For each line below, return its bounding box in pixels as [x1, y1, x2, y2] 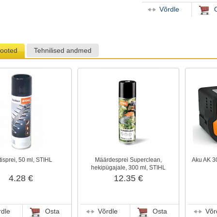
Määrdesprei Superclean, [95, 157, 162, 163]
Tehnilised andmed [34, 47, 92, 54]
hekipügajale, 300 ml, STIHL [91, 165, 166, 170]
